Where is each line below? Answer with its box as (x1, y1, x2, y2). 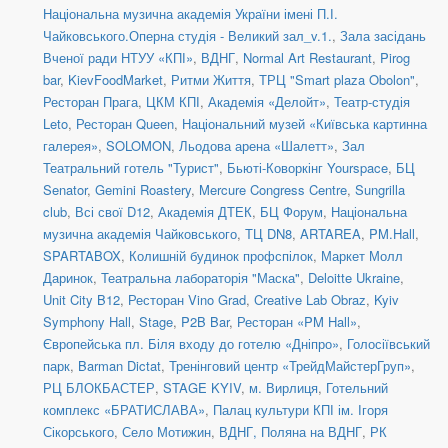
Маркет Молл (321, 246, 403, 266)
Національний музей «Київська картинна (182, 114, 427, 134)
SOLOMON (106, 136, 171, 156)
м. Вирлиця (249, 378, 318, 398)
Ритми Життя (171, 70, 251, 90)
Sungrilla (355, 180, 405, 200)
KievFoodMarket (68, 70, 163, 90)
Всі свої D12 (75, 202, 150, 222)
